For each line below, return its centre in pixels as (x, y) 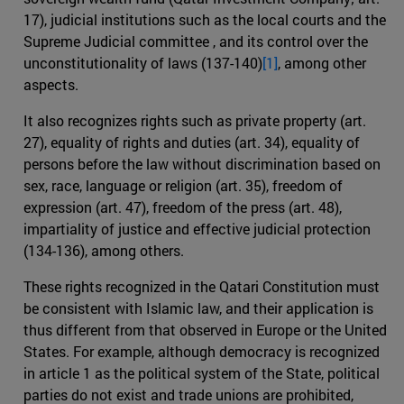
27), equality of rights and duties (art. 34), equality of (192, 142)
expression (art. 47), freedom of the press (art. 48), (183, 207)
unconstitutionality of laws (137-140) (143, 62)
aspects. (51, 84)
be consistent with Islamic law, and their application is (198, 308)
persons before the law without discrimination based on (202, 163)
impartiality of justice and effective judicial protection (197, 228)
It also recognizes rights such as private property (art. (195, 120)
